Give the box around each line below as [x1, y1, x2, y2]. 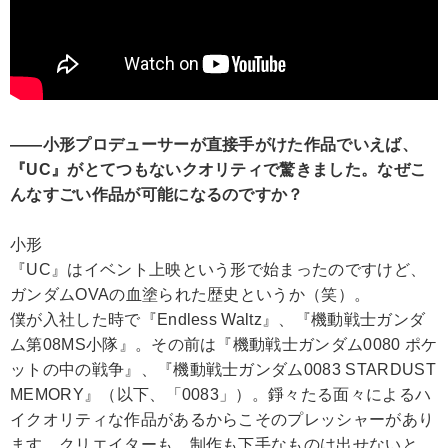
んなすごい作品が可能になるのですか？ [10, 185, 304, 203]
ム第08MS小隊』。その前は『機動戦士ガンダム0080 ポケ [10, 335, 438, 353]
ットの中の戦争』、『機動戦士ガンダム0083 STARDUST [10, 360, 436, 378]
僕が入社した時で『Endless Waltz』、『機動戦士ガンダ [10, 310, 426, 328]
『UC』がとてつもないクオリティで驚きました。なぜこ [10, 160, 427, 178]
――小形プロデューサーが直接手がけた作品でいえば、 [10, 135, 418, 153]
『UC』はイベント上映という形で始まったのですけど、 [10, 260, 427, 278]
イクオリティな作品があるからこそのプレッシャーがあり [10, 410, 435, 428]
